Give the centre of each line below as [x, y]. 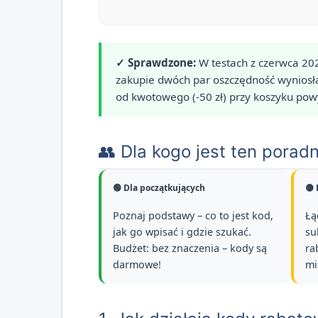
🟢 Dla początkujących [159, 187]
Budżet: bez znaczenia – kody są [190, 248]
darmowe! [137, 264]
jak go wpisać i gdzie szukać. [182, 231]
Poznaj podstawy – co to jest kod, [193, 215]
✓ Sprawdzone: [156, 62]
